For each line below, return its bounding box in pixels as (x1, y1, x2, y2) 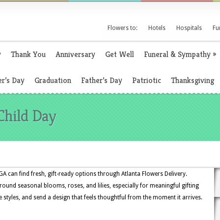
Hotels (148, 25, 165, 31)
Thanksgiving (171, 75, 214, 85)
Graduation (34, 75, 71, 85)
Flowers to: (108, 25, 137, 31)
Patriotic (132, 75, 161, 85)
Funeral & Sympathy (144, 49, 211, 59)
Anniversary (55, 49, 95, 59)
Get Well (105, 49, 134, 59)
